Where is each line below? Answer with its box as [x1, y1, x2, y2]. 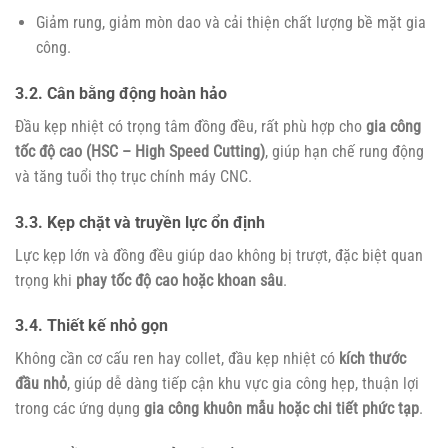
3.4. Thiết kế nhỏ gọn [15, 316, 168, 336]
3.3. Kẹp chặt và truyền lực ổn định [15, 212, 265, 232]
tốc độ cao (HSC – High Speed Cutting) [15, 141, 265, 161]
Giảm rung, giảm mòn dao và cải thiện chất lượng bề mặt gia [35, 12, 426, 32]
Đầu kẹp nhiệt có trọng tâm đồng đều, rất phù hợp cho [15, 116, 366, 136]
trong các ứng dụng [15, 399, 144, 419]
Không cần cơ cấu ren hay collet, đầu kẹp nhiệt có [15, 349, 339, 369]
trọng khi [15, 270, 76, 290]
